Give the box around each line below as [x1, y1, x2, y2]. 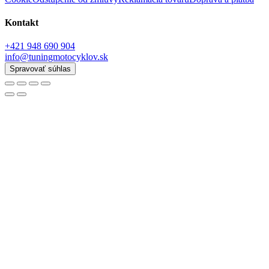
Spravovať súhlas [10, 64, 71, 74]
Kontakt [5, 17, 38, 28]
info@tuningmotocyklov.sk [5, 52, 108, 62]
